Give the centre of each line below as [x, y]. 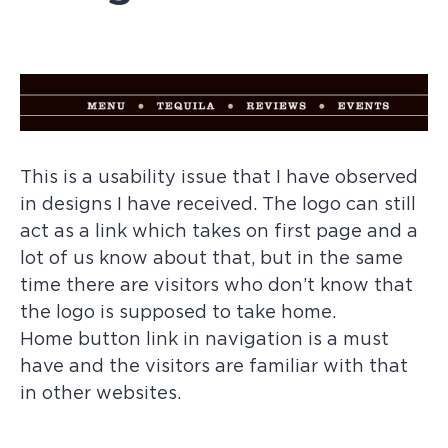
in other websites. [100, 393]
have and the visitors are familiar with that [214, 366]
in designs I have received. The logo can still [218, 204]
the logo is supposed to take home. [178, 312]
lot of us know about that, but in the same [211, 258]
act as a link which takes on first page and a [219, 231]
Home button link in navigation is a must [204, 339]
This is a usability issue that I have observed [219, 177]
